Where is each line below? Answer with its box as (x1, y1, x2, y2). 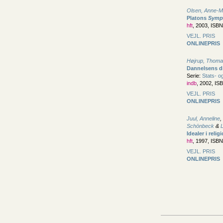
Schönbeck (187, 123, 214, 129)
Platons (187, 15, 208, 21)
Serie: (187, 73, 202, 79)
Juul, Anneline (187, 115, 220, 121)
